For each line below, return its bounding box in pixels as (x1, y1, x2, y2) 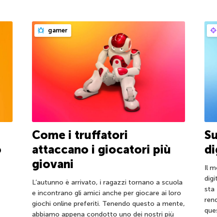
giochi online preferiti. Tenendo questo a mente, (31, 200, 185, 208)
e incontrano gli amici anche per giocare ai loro (31, 189, 181, 198)
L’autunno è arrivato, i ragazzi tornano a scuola (31, 178, 183, 187)
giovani (31, 157, 74, 171)
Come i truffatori (31, 128, 128, 142)
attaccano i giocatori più (31, 142, 171, 157)
